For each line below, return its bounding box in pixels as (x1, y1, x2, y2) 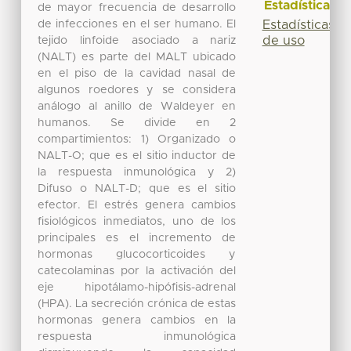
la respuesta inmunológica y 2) (38, 166, 237, 178)
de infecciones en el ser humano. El (38, 18, 237, 30)
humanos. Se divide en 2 (38, 117, 237, 128)
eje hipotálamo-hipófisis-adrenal (38, 281, 237, 293)
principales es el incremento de (38, 232, 237, 244)
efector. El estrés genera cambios (38, 199, 237, 211)
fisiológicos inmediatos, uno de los (38, 215, 237, 227)
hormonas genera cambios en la (38, 314, 237, 326)
